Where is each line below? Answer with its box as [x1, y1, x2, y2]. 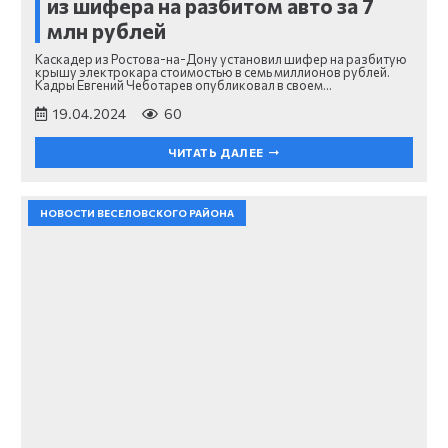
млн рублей [47, 17, 166, 43]
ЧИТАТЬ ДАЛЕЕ [168, 146, 264, 160]
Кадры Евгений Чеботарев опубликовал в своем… [35, 76, 332, 93]
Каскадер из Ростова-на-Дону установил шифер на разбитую [35, 50, 407, 67]
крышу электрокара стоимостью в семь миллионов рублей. [35, 63, 390, 80]
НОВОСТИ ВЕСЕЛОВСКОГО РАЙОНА [40, 207, 234, 220]
